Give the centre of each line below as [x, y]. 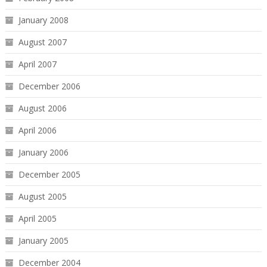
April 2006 [37, 130]
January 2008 [43, 20]
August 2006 [42, 108]
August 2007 [42, 42]
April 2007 [37, 64]
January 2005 [43, 240]
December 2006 [49, 86]
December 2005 [49, 174]
